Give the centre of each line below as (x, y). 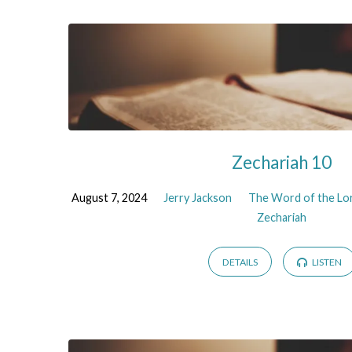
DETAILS (240, 262)
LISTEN (326, 262)
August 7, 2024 (110, 197)
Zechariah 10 (282, 163)
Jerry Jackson (198, 197)
